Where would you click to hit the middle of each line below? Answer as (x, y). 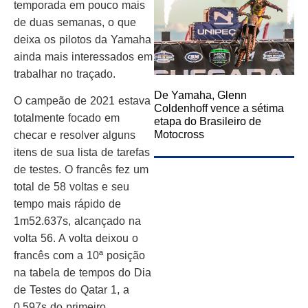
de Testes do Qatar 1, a (71, 290)
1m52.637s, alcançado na (77, 221)
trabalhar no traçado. (65, 74)
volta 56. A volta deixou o (76, 239)
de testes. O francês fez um (81, 170)
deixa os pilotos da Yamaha (82, 40)
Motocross (179, 135)
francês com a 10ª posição (79, 256)
